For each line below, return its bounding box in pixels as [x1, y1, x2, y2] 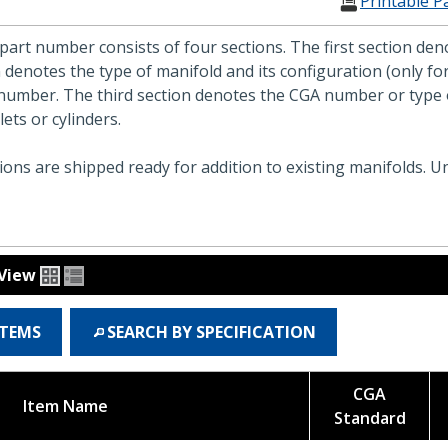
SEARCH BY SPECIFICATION [107, 321, 316, 343]
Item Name [22, 395, 108, 417]
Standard [333, 407, 406, 429]
